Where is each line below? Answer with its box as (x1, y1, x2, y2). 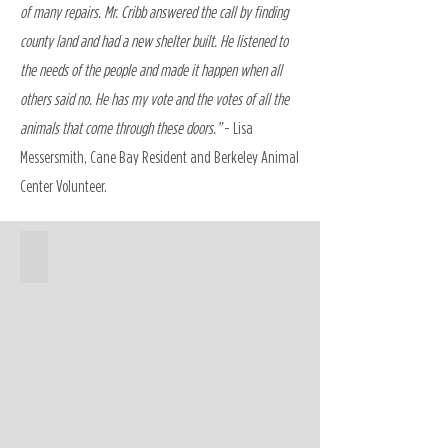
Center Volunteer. (20, 177, 110, 195)
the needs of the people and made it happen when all (20, 61, 282, 79)
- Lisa (221, 119, 253, 137)
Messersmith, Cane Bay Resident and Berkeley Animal (20, 148, 299, 166)
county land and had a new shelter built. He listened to (20, 32, 288, 50)
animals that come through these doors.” (20, 119, 221, 137)
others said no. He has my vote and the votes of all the (20, 90, 289, 108)
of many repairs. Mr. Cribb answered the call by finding (20, 3, 288, 21)
